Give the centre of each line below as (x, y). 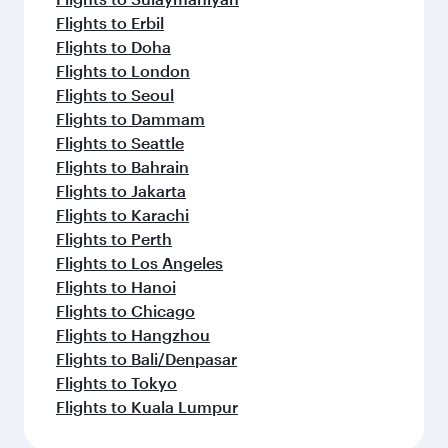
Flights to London (123, 70)
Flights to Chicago (125, 310)
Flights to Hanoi (116, 286)
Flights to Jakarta (121, 190)
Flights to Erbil (110, 22)
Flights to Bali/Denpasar (146, 358)
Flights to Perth (114, 238)
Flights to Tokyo (116, 382)
